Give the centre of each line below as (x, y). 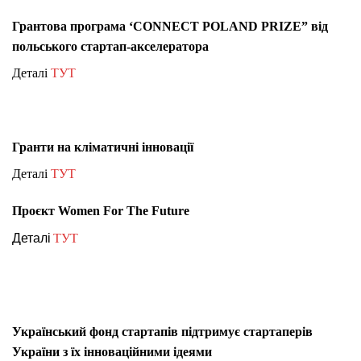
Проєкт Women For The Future (101, 210)
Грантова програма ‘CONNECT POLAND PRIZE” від (170, 27)
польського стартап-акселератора (110, 47)
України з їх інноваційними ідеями (112, 352)
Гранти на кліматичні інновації (103, 147)
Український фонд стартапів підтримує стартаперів (162, 332)
